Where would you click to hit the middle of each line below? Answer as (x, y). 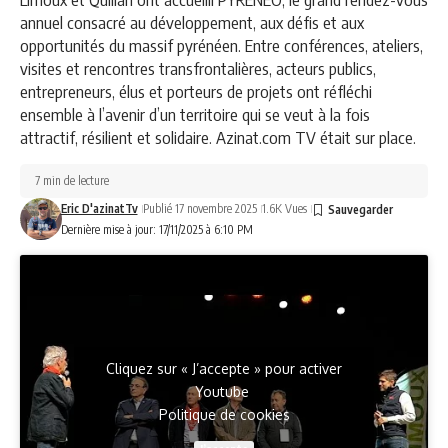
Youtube (224, 392)
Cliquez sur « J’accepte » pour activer (224, 369)
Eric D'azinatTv (99, 209)
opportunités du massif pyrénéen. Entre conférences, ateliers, (221, 45)
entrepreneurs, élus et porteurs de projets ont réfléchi (196, 91)
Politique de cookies (224, 415)
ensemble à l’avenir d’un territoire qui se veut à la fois (195, 114)
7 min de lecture (72, 181)
